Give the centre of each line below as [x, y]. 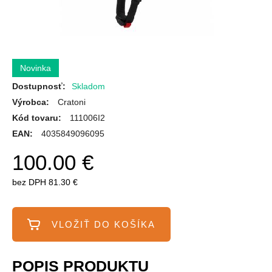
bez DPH [29, 182]
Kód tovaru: [37, 118]
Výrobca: [32, 102]
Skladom [88, 86]
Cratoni [72, 102]
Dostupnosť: [39, 86]
